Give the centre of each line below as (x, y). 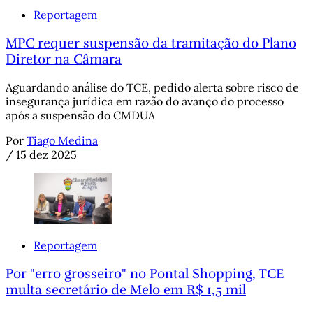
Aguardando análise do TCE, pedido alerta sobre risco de (152, 87)
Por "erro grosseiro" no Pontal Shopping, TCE (145, 274)
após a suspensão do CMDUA (80, 115)
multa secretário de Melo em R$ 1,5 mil (126, 290)
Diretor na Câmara (64, 59)
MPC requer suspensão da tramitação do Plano (151, 43)
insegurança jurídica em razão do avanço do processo (145, 101)
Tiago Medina (62, 140)
